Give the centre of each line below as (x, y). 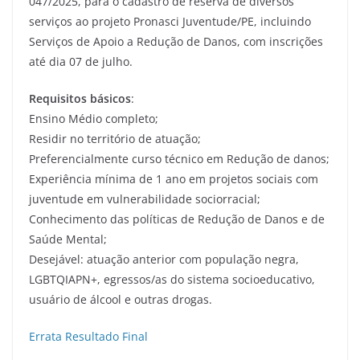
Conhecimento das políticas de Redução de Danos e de (177, 219)
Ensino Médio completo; (94, 119)
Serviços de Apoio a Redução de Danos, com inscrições (176, 42)
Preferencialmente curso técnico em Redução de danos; (179, 159)
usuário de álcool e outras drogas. (121, 300)
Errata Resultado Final (88, 337)
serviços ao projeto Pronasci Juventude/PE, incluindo (170, 22)
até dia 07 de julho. (81, 62)
